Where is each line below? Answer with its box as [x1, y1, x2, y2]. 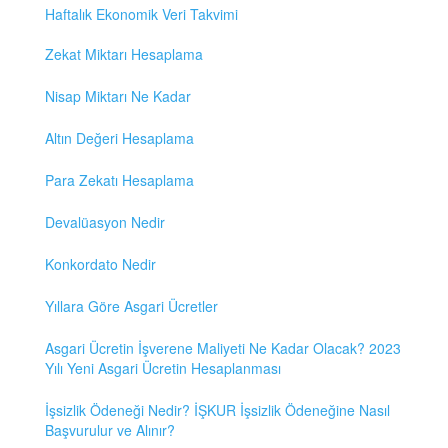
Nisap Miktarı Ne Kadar [45, 86, 191, 107]
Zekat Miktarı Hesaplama [45, 44, 203, 65]
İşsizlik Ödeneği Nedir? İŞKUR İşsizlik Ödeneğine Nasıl [45, 400, 390, 421]
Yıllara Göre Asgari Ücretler [45, 296, 218, 317]
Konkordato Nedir [45, 254, 156, 275]
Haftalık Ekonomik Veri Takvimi [45, 4, 238, 25]
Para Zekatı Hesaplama [45, 170, 194, 191]
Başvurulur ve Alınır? [45, 420, 175, 441]
